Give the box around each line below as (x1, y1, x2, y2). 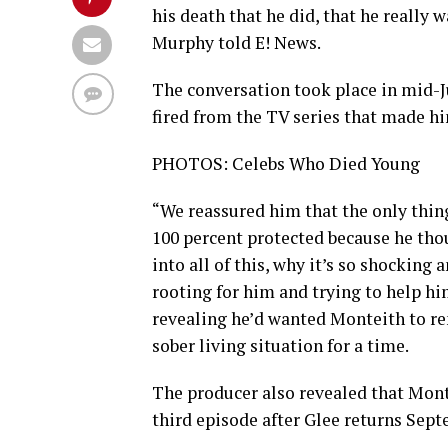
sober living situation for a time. (152, 334, 409, 357)
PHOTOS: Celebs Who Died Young (152, 152, 420, 175)
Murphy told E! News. (152, 31, 321, 54)
